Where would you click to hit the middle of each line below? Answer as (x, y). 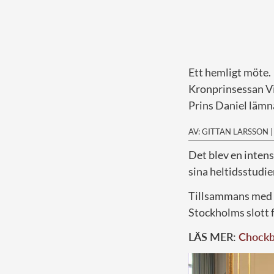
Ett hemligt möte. (230, 72)
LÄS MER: (213, 236)
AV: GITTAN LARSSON (228, 131)
